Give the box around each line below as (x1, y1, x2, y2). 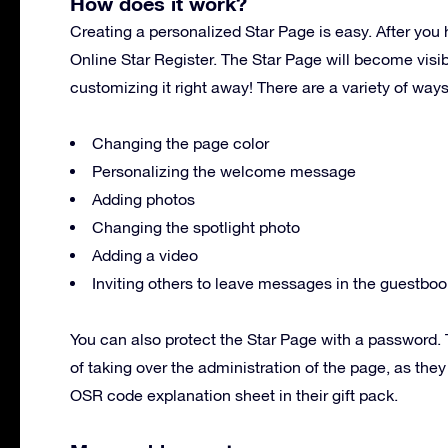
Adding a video (92, 245, 198, 264)
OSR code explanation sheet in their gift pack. (70, 385, 398, 404)
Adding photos (92, 189, 195, 208)
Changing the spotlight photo (92, 217, 300, 236)
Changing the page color (92, 133, 269, 152)
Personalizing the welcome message (92, 161, 356, 180)
